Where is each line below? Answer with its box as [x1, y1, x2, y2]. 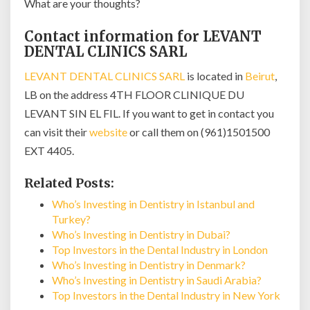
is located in [185, 69, 245, 82]
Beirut [245, 69, 275, 82]
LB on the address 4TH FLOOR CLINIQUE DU [24, 88, 244, 101]
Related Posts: [24, 175, 114, 191]
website [89, 125, 127, 138]
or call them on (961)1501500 [127, 125, 270, 138]
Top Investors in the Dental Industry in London [52, 243, 268, 256]
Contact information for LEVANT [24, 28, 262, 45]
